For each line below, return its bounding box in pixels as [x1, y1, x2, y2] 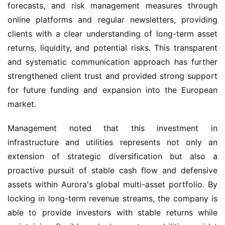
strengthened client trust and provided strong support [8, 71, 217, 81]
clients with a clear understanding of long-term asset [8, 29, 217, 39]
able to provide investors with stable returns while [8, 207, 217, 217]
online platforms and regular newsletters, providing [8, 15, 217, 25]
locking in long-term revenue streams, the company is [8, 193, 217, 203]
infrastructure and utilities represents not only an [8, 137, 217, 147]
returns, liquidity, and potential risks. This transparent [8, 43, 217, 53]
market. [8, 99, 36, 109]
